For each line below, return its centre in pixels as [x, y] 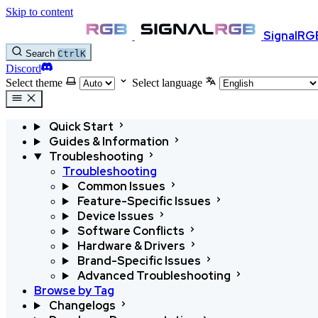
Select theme [34, 83]
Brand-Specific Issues [139, 261]
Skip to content [39, 12]
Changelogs [82, 306]
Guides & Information [109, 142]
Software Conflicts [131, 231]
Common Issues [121, 186]
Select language [167, 83]
